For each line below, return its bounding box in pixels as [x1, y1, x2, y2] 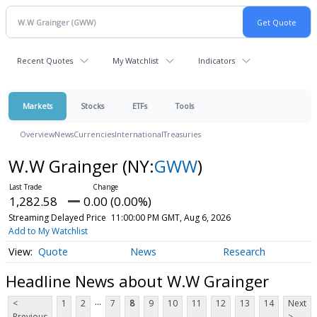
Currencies [74, 129, 115, 139]
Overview [20, 129, 54, 139]
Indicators [198, 55, 235, 66]
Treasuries [163, 129, 201, 139]
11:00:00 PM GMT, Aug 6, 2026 [110, 212, 231, 224]
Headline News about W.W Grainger [6, 270, 269, 292]
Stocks [81, 100, 104, 111]
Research [222, 245, 265, 259]
